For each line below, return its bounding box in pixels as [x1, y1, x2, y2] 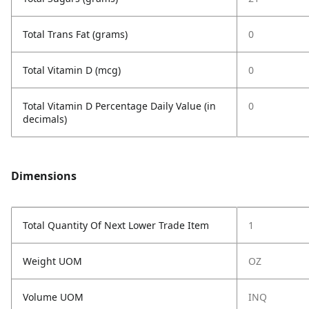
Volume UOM [23, 290, 83, 303]
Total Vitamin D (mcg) [23, 63, 121, 77]
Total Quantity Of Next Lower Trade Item [23, 219, 209, 232]
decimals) [23, 112, 67, 126]
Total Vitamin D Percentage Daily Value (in [23, 99, 216, 112]
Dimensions [11, 168, 77, 183]
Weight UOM [23, 255, 82, 268]
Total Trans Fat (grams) [23, 28, 128, 41]
